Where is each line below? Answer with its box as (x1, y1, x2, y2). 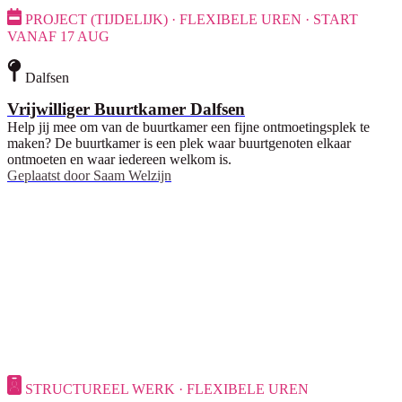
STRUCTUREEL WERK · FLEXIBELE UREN (25, 381, 309, 398)
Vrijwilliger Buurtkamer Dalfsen (7, 100, 245, 119)
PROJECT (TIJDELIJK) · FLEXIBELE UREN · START (25, 12, 358, 28)
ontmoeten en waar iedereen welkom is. (7, 152, 232, 168)
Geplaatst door (7, 168, 90, 184)
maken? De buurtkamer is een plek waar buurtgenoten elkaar (7, 135, 351, 152)
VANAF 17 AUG (7, 28, 109, 44)
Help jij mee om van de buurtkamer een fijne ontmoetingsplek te (7, 119, 370, 135)
